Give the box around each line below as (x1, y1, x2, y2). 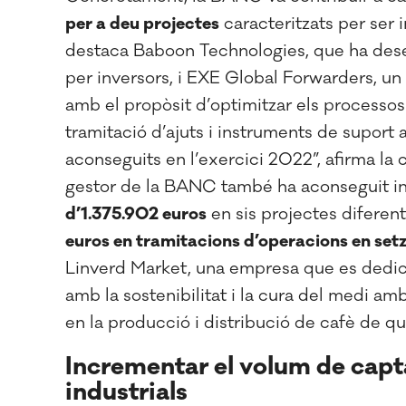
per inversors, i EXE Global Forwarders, (65, 67, 377, 89)
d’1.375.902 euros (65, 203, 207, 225)
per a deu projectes (65, 13, 219, 34)
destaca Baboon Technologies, (65, 40, 309, 62)
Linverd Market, (65, 257, 191, 279)
